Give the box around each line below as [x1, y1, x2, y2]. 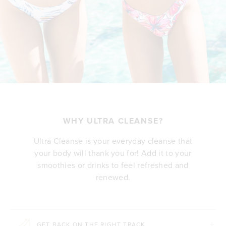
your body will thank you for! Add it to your [34, 147, 192, 158]
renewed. [95, 171, 131, 183]
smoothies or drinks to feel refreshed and [37, 159, 189, 171]
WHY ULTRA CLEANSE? [63, 115, 163, 127]
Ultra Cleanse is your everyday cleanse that [33, 135, 193, 146]
